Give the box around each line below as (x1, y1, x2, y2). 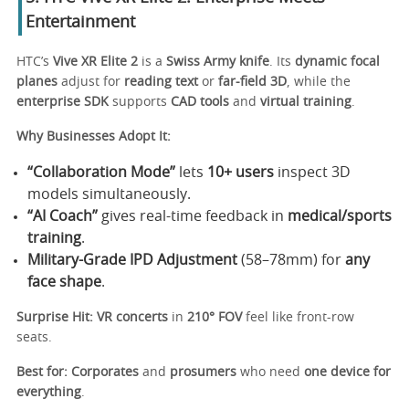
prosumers (170, 365, 236, 379)
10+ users (207, 164, 274, 180)
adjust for (58, 75, 124, 89)
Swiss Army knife (166, 55, 269, 68)
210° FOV (187, 310, 242, 324)
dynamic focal (295, 55, 380, 68)
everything (16, 385, 81, 399)
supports (109, 95, 171, 109)
